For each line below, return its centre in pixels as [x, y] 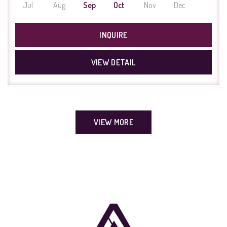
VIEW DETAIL [113, 63]
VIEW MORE [113, 122]
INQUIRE [113, 35]
